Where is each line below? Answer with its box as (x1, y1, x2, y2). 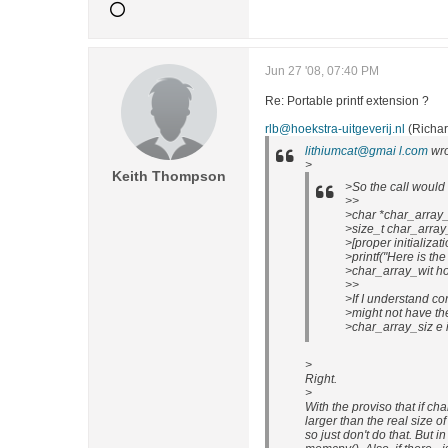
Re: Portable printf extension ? (265, 94, 429, 108)
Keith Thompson (112, 168, 226, 184)
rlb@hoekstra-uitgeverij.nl (265, 122, 405, 136)
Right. (305, 372, 337, 386)
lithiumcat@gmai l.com (305, 144, 428, 158)
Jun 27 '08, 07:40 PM (265, 64, 379, 78)
